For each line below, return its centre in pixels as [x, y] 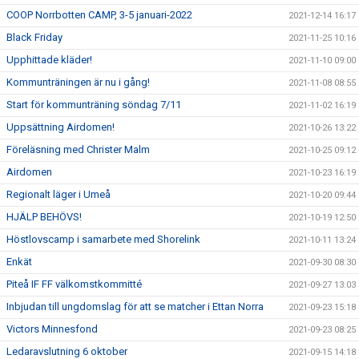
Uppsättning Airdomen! [61, 127]
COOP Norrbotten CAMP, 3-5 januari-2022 [99, 15]
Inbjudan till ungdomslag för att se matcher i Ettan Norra [135, 307]
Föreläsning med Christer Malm [78, 149]
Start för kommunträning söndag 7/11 [94, 105]
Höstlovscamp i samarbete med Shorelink [103, 239]
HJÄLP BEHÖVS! [44, 217]
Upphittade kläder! [49, 60]
